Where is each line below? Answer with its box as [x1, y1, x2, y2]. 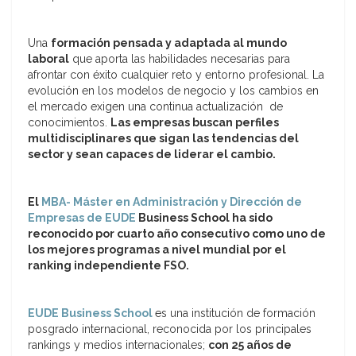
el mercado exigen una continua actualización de [28, 100, 283, 114]
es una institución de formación [155, 307, 315, 320]
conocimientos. [28, 116, 110, 130]
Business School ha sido [136, 211, 273, 225]
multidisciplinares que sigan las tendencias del [28, 132, 299, 145]
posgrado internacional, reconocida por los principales [28, 323, 311, 336]
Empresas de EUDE [28, 211, 136, 225]
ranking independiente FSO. [28, 259, 189, 273]
